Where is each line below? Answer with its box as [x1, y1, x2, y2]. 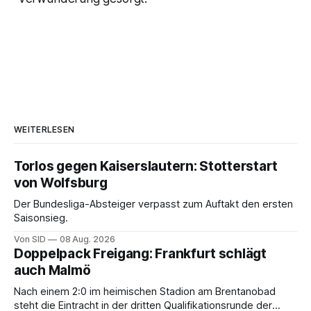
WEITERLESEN [14, 124, 75, 135]
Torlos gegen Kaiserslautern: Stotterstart [14, 158, 278, 175]
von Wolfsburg [14, 175, 108, 192]
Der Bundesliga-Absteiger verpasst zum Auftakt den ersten [14, 198, 293, 211]
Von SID [14, 234, 46, 245]
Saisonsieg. [14, 212, 68, 225]
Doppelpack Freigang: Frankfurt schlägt [14, 246, 267, 262]
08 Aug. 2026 [59, 234, 115, 245]
